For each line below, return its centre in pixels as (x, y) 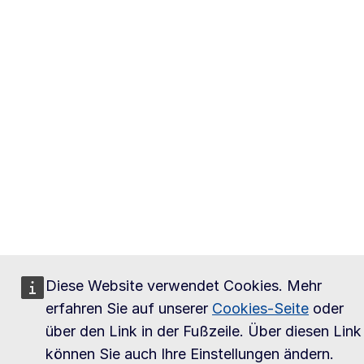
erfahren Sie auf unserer (129, 308)
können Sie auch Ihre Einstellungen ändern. (190, 354)
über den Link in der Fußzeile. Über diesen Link (204, 331)
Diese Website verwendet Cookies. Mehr (184, 286)
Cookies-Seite (260, 308)
